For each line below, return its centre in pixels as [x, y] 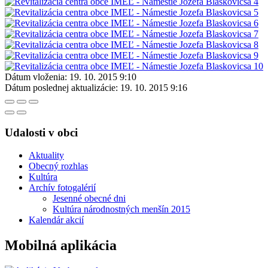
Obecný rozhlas [58, 166]
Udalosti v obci [41, 132]
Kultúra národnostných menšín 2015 [121, 209]
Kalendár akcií [56, 220]
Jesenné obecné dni [89, 199]
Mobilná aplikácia [61, 246]
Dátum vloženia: [36, 77]
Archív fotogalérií [62, 188]
